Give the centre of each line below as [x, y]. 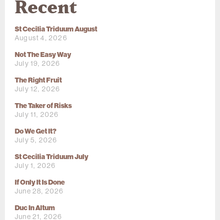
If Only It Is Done [40, 183]
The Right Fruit [38, 81]
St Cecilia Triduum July [52, 157]
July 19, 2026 [38, 64]
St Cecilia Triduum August [56, 29]
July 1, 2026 [35, 166]
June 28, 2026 [39, 191]
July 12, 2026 [38, 89]
